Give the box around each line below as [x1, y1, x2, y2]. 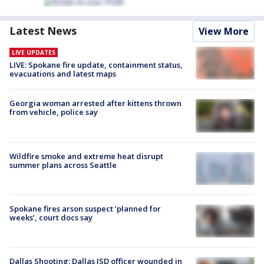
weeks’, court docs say [9, 212, 93, 223]
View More [199, 25, 249, 38]
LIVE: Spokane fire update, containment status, [9, 60, 183, 71]
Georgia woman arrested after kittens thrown [9, 98, 181, 109]
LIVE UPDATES [12, 48, 55, 57]
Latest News [9, 24, 77, 38]
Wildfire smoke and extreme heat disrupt [9, 150, 163, 161]
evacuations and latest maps [9, 68, 116, 80]
